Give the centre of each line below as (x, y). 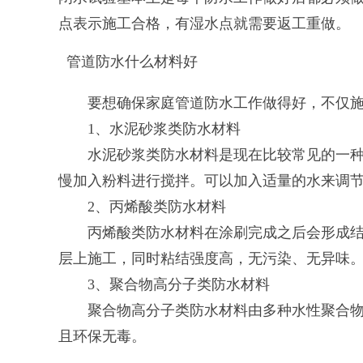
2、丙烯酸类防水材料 (142, 207)
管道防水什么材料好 (132, 62)
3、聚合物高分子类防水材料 (164, 284)
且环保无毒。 (102, 336)
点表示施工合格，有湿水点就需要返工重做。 (204, 23)
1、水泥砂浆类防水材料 (149, 129)
